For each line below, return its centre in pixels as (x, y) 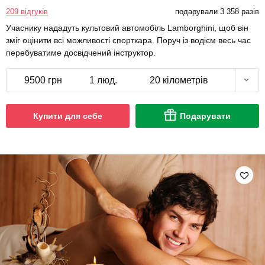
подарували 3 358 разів (217, 11)
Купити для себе (68, 116)
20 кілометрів (179, 80)
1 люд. (103, 80)
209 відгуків (27, 11)
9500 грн (43, 80)
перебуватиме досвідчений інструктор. (81, 52)
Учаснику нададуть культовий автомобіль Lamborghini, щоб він (127, 28)
